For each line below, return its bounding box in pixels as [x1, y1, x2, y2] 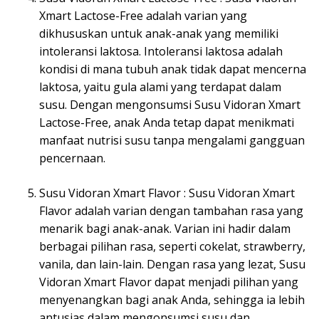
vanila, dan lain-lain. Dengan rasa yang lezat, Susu [39, 256, 305, 272]
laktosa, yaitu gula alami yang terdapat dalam [39, 78, 281, 95]
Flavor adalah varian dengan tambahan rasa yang [39, 202, 303, 219]
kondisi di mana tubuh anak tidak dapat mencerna [39, 61, 306, 77]
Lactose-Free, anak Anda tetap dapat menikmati [39, 114, 294, 130]
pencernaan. [39, 150, 105, 166]
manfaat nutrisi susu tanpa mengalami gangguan [39, 132, 305, 148]
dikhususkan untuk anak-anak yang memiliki [39, 25, 278, 41]
